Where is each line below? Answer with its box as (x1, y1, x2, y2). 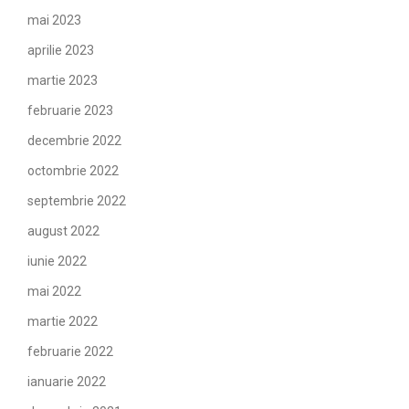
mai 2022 (27, 284, 81, 299)
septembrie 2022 (27, 194, 126, 208)
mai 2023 (27, 13, 81, 27)
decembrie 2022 (27, 133, 121, 148)
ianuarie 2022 (27, 374, 106, 389)
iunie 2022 (27, 254, 87, 268)
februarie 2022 (27, 344, 113, 359)
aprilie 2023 (27, 43, 94, 58)
